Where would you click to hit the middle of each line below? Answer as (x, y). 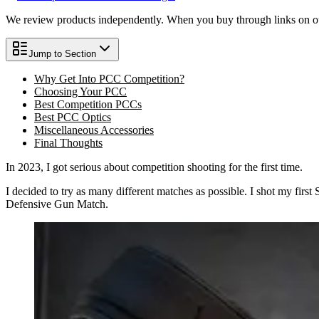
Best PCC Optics (73, 117)
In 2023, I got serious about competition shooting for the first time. (154, 167)
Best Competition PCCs (88, 104)
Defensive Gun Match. (57, 204)
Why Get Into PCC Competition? (109, 78)
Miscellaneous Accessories (94, 130)
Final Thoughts (68, 142)
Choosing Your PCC (80, 91)
